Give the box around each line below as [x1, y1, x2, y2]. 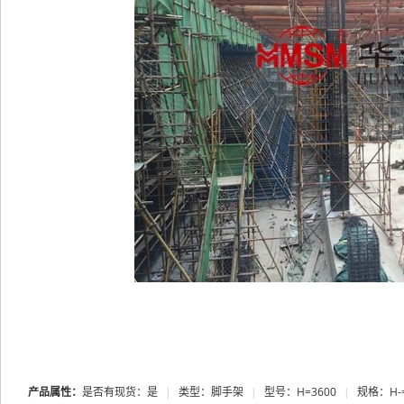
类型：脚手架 [179, 384, 243, 399]
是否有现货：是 [82, 384, 158, 399]
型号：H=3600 [264, 384, 336, 399]
